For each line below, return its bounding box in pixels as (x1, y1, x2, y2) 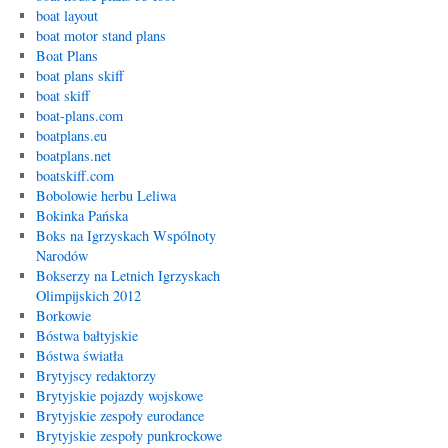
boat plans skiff (35, 66, 124, 85)
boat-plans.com (35, 106, 123, 125)
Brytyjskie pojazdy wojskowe (35, 386, 203, 405)
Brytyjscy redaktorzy (35, 366, 156, 385)
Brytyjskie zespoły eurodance (35, 406, 204, 425)
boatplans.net (35, 146, 111, 165)
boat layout (35, 6, 98, 25)
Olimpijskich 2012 (35, 286, 141, 305)
